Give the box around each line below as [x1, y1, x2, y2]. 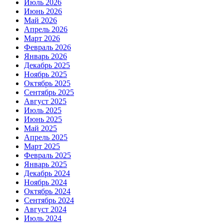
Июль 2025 [24, 106, 61, 115]
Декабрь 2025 [24, 61, 70, 70]
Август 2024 [24, 205, 66, 214]
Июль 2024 [24, 214, 61, 223]
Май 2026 [24, 16, 57, 25]
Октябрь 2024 [24, 187, 70, 196]
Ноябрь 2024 [24, 178, 67, 187]
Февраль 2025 [24, 151, 71, 160]
